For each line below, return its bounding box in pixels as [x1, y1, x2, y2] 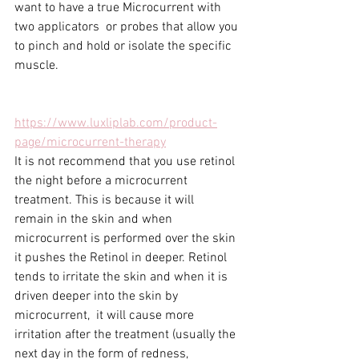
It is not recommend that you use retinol [14, 154, 238, 171]
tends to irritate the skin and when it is [14, 269, 231, 286]
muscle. [14, 58, 58, 75]
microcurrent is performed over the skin [14, 231, 239, 248]
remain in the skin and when [14, 212, 175, 228]
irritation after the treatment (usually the [14, 327, 239, 344]
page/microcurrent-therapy [14, 135, 166, 151]
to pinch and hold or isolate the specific [14, 38, 235, 55]
